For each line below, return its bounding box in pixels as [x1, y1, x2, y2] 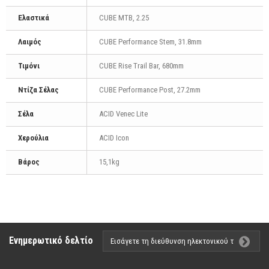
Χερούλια [18, 133, 49, 142]
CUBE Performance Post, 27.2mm [99, 85, 201, 94]
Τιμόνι [18, 61, 40, 70]
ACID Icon [99, 133, 129, 142]
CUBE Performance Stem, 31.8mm [99, 37, 202, 46]
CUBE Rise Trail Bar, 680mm [99, 61, 184, 70]
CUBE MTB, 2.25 [99, 13, 149, 22]
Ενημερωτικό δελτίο [9, 234, 93, 246]
